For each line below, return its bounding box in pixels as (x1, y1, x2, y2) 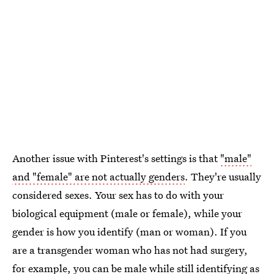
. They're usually (185, 169, 261, 183)
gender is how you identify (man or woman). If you (12, 224, 246, 239)
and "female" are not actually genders (12, 169, 185, 183)
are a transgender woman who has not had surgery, (12, 242, 248, 257)
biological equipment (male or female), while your (12, 206, 242, 220)
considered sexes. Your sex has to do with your (12, 187, 224, 202)
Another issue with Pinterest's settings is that (12, 150, 220, 165)
